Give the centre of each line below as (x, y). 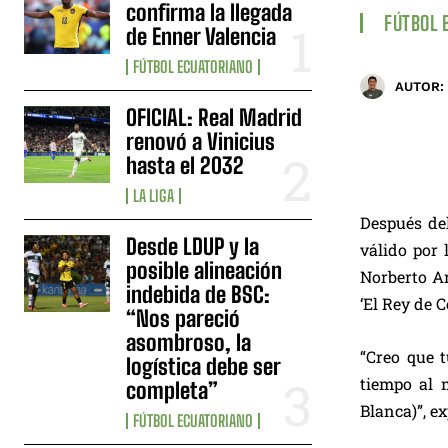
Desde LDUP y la (193, 246)
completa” (172, 390)
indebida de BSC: (198, 294)
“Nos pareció (183, 318)
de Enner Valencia (201, 36)
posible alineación (204, 270)
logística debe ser (204, 366)
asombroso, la (189, 342)
